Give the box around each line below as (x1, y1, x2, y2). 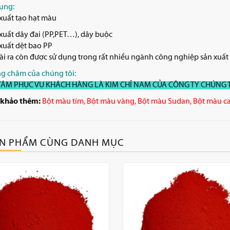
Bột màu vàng (86, 97, 135, 106)
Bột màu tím (42, 97, 84, 106)
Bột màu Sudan (137, 97, 190, 106)
